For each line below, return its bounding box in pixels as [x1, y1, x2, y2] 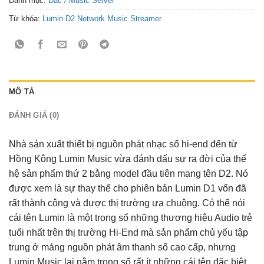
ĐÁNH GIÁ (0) [9, 110, 60, 120]
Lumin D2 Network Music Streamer [42, 14, 161, 23]
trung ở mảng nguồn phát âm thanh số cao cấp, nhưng [9, 242, 236, 252]
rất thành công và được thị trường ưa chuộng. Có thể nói [9, 197, 245, 208]
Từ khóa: [9, 14, 42, 23]
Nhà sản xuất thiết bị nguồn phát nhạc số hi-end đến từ [9, 138, 237, 149]
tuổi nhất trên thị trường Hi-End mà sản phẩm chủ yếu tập [9, 227, 248, 237]
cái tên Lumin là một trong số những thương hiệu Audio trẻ [9, 212, 252, 223]
